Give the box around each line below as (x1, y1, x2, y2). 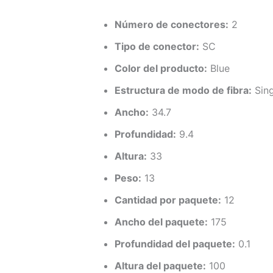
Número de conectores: (115, 18, 229, 30)
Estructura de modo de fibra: (115, 83, 252, 96)
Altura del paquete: (115, 259, 206, 272)
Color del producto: (115, 62, 207, 74)
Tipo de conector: (115, 40, 199, 52)
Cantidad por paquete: (115, 193, 221, 206)
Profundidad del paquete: (115, 237, 235, 250)
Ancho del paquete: (115, 215, 208, 228)
